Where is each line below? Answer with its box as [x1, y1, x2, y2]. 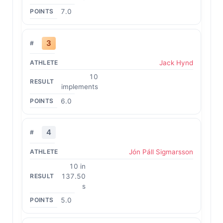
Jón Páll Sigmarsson [128, 148, 193, 156]
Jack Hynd [159, 58, 193, 67]
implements [61, 83, 99, 91]
